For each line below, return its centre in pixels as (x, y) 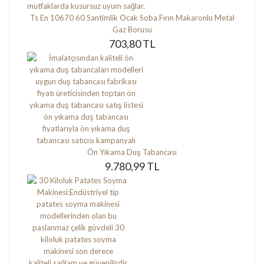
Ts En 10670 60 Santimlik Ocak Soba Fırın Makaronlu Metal (132, 17)
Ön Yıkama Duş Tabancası (132, 152)
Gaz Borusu (132, 29)
